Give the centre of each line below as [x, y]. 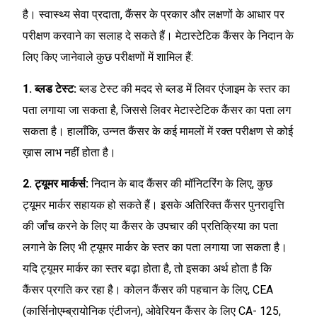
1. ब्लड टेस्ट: [51, 88]
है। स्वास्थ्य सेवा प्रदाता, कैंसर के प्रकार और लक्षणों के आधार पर [154, 15]
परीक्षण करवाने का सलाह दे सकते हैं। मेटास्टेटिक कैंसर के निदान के [158, 36]
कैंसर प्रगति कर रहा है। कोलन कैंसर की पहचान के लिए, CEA [148, 290]
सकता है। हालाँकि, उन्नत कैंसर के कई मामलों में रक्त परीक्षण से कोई [158, 131]
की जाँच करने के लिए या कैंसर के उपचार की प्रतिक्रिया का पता [150, 226]
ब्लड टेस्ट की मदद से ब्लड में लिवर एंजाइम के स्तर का [185, 88]
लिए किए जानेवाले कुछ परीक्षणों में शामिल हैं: [108, 57]
